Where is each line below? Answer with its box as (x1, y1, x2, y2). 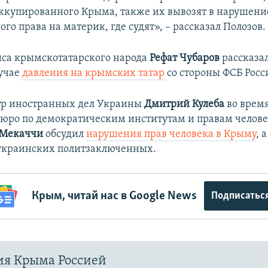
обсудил (43, 128, 87, 140)
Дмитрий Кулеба (144, 98, 227, 110)
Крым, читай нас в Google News (31, 190, 197, 203)
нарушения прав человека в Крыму (86, 128, 257, 140)
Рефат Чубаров (150, 52, 220, 64)
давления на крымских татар (20, 67, 167, 79)
